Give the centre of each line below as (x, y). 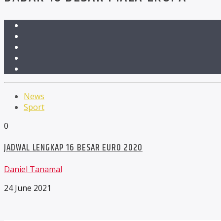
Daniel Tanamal (33, 169)
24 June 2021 (28, 188)
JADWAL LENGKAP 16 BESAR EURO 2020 (73, 147)
